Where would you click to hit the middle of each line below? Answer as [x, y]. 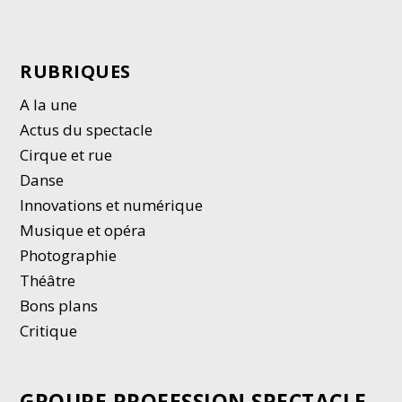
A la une [51, 105]
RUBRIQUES [75, 72]
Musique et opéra [83, 231]
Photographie [69, 256]
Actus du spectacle [87, 130]
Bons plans [59, 306]
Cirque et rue [66, 155]
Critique [51, 331]
